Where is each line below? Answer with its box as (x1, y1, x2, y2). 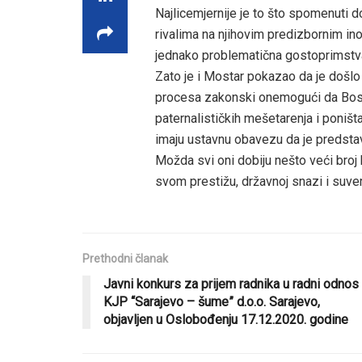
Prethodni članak (82, 251, 168, 265)
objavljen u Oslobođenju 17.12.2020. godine (103, 311, 348, 327)
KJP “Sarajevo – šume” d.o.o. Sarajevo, (103, 293, 320, 309)
